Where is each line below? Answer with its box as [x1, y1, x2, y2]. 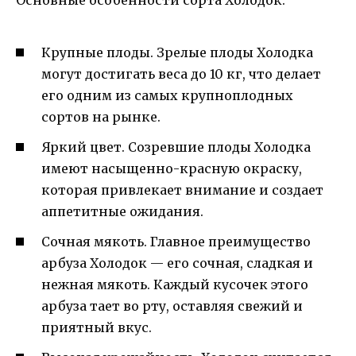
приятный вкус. [41, 319, 152, 335]
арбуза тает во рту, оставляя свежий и [41, 297, 303, 314]
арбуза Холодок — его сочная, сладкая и [41, 254, 313, 271]
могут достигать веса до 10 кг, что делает [41, 65, 321, 82]
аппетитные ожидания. [41, 203, 203, 219]
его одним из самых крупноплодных [41, 87, 293, 103]
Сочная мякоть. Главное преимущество [41, 233, 311, 250]
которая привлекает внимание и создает [41, 181, 323, 198]
